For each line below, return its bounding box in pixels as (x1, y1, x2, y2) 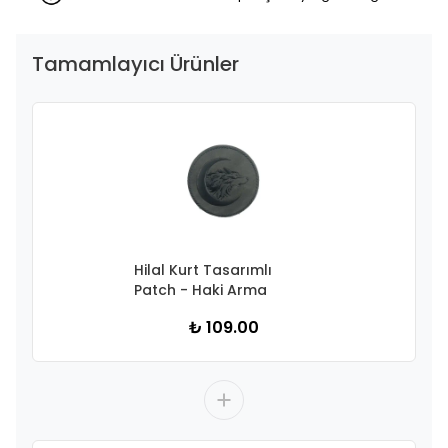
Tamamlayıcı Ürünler (32, 50, 239, 78)
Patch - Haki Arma (134, 280, 267, 300)
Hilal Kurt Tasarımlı (134, 260, 272, 280)
